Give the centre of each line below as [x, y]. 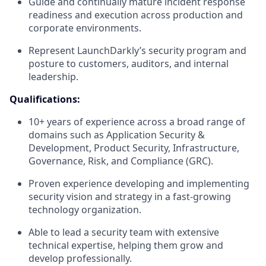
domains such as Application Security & [117, 135]
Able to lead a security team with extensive [124, 232]
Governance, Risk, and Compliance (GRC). [121, 161]
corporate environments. [85, 28]
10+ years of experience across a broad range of [137, 122]
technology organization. [85, 210]
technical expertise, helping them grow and [126, 245]
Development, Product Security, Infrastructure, [134, 148]
